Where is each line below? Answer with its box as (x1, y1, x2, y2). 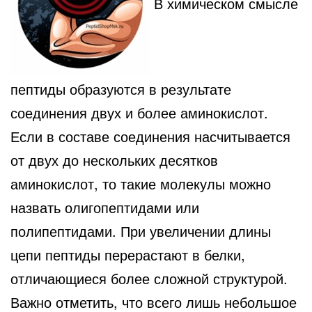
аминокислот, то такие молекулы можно (10, 173, 271, 194)
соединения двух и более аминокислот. (10, 102, 268, 123)
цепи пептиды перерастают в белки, (10, 244, 245, 265)
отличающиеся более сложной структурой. (10, 267, 288, 288)
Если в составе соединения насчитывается (10, 125, 290, 146)
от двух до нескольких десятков (10, 149, 218, 170)
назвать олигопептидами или (10, 196, 199, 217)
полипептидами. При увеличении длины (10, 220, 271, 241)
